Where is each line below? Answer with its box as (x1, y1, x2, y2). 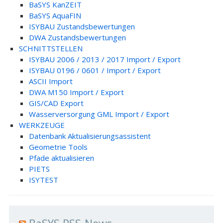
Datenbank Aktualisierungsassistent (28, 131, 151, 141)
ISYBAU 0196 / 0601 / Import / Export (28, 65, 161, 75)
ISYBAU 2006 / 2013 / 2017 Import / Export (28, 54, 181, 64)
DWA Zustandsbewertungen (28, 32, 126, 42)
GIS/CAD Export (28, 98, 84, 108)
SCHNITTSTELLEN (18, 43, 83, 53)
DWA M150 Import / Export (28, 87, 124, 97)
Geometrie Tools (28, 142, 88, 152)
